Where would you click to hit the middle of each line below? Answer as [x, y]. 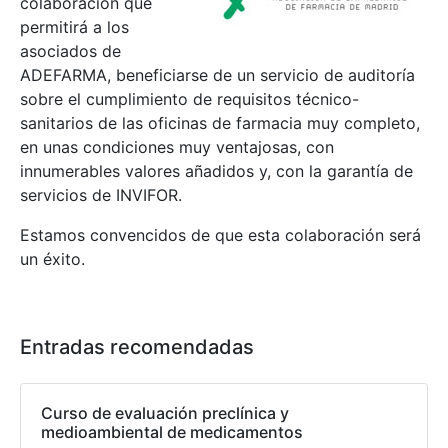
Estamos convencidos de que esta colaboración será [220, 234]
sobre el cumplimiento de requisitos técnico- [189, 98]
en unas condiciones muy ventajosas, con [177, 146]
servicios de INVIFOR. [101, 194]
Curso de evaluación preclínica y [165, 412]
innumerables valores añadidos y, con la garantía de [216, 170]
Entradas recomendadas [137, 346]
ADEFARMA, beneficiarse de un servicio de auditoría [217, 74]
